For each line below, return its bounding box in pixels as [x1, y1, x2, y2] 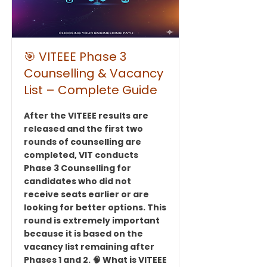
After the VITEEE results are [24, 110, 148, 122]
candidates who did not [24, 175, 131, 187]
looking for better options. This [24, 201, 166, 213]
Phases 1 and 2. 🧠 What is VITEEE [24, 254, 167, 266]
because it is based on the [24, 228, 143, 240]
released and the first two [24, 123, 143, 135]
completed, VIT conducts [24, 149, 138, 161]
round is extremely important [24, 215, 160, 226]
